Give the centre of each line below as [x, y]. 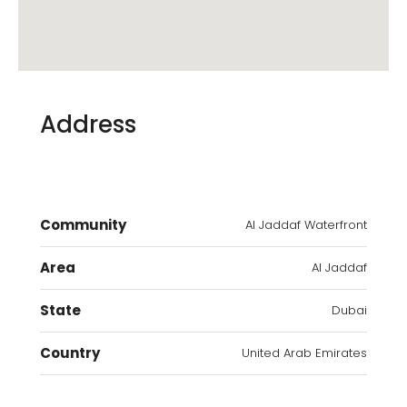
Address [88, 125]
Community [83, 225]
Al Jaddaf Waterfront [306, 225]
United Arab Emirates [304, 353]
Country [70, 353]
